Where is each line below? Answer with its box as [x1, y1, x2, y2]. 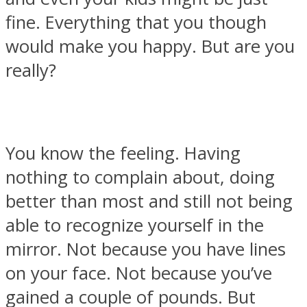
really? [5, 58, 56, 82]
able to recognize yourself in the [5, 213, 264, 238]
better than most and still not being [5, 189, 293, 214]
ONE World [33, 213, 114, 235]
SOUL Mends [33, 77, 127, 99]
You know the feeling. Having [5, 141, 241, 166]
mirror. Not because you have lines [5, 237, 286, 262]
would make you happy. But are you [5, 34, 295, 58]
